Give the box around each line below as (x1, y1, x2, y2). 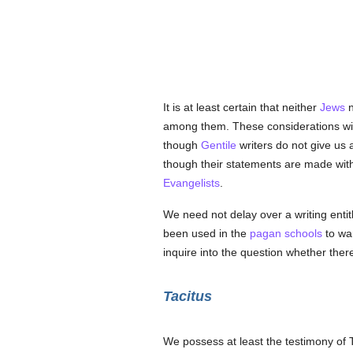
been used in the (162, 227, 250, 240)
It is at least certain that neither (162, 101, 320, 113)
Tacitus (162, 288, 212, 304)
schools (284, 227, 322, 240)
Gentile (200, 139, 236, 151)
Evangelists (162, 176, 220, 189)
